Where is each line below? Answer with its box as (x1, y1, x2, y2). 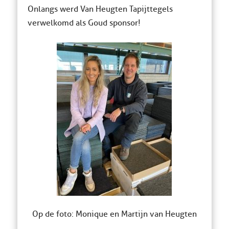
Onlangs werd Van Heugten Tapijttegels (27, 4, 173, 14)
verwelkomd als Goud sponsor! (27, 18, 141, 28)
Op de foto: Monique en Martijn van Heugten (32, 209, 197, 220)
